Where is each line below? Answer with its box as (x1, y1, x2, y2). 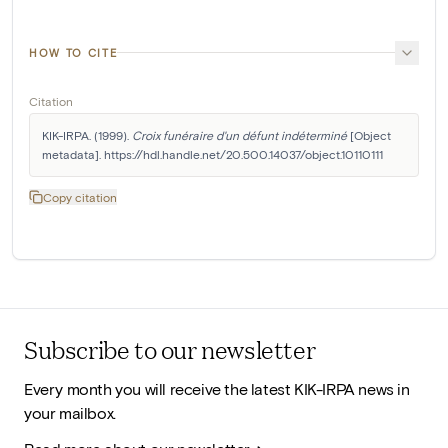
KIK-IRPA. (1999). (42, 127, 132, 142)
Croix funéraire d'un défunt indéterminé (132, 127, 347, 142)
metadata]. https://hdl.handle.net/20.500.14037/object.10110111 (42, 146, 383, 161)
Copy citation (43, 189, 117, 204)
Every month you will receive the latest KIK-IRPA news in (24, 378, 410, 398)
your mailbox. (24, 402, 116, 422)
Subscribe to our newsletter (24, 331, 316, 366)
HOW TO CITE (29, 45, 118, 59)
